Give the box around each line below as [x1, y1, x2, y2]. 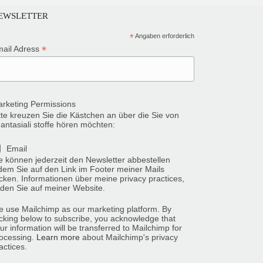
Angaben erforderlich [133, 32, 194, 39]
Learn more [36, 232, 80, 242]
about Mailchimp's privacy [80, 232, 178, 242]
